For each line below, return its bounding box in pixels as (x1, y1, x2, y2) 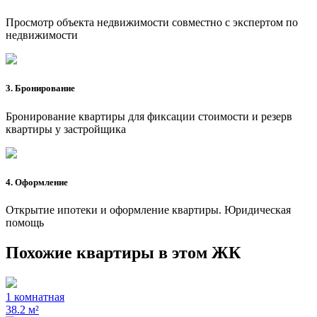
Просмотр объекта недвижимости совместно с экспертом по (6, 16, 298, 29)
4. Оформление (6, 176, 68, 188)
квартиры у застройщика (6, 122, 126, 135)
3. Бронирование (6, 83, 75, 94)
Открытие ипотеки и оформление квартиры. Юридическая (6, 203, 291, 216)
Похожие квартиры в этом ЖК (6, 243, 241, 262)
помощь (6, 216, 44, 229)
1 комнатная (6, 290, 64, 303)
